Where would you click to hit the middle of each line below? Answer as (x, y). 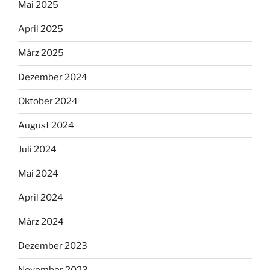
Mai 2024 (38, 174)
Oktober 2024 (48, 102)
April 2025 (41, 29)
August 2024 (46, 126)
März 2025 (41, 53)
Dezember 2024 (53, 77)
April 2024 (41, 198)
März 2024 (41, 222)
